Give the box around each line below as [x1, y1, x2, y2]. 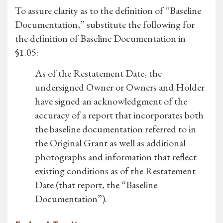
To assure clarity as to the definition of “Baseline [15, 4, 201, 17]
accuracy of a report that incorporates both [35, 109, 204, 122]
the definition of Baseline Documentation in [15, 32, 186, 45]
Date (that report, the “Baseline [35, 178, 157, 192]
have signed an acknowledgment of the [35, 95, 187, 108]
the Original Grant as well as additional [35, 136, 186, 150]
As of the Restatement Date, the [35, 67, 162, 80]
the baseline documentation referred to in [35, 122, 196, 136]
